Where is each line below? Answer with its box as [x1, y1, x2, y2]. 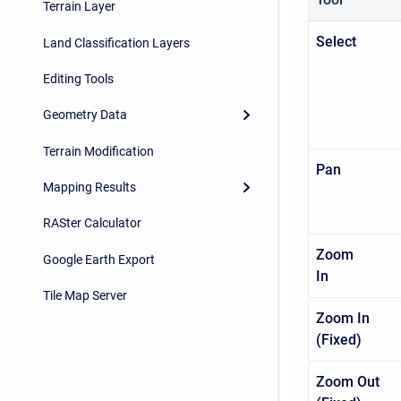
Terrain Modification [43, 143, 154, 158]
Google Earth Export [43, 252, 155, 267]
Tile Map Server [43, 288, 127, 303]
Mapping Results [43, 180, 136, 195]
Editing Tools [43, 71, 114, 86]
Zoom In [316, 310, 370, 327]
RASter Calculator [43, 216, 141, 231]
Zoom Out [316, 373, 380, 390]
